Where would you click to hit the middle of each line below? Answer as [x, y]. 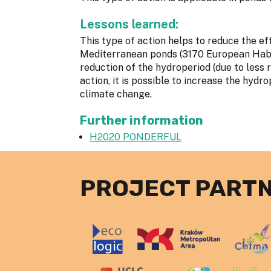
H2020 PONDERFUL [135, 137]
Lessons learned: [131, 24]
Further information [142, 120]
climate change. [116, 94]
